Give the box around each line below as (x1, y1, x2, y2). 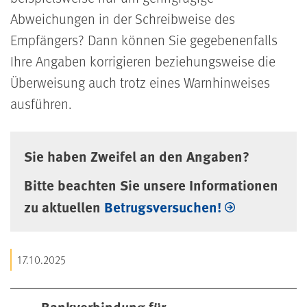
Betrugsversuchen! (104, 196, 221, 217)
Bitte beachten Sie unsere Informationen (24, 174, 278, 195)
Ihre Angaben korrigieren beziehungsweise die (10, 51, 275, 71)
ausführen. (10, 93, 72, 113)
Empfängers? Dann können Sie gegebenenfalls (10, 29, 278, 49)
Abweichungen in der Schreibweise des (10, 8, 235, 28)
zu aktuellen (24, 196, 104, 217)
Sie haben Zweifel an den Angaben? (24, 145, 249, 166)
